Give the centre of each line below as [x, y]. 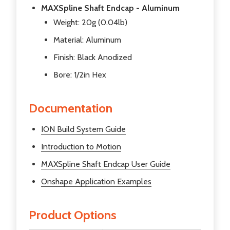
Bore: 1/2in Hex [80, 75]
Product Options [73, 215]
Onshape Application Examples [96, 182]
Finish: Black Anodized [93, 57]
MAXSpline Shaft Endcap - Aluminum [110, 8]
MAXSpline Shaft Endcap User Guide [106, 164]
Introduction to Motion [81, 147]
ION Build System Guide [83, 129]
